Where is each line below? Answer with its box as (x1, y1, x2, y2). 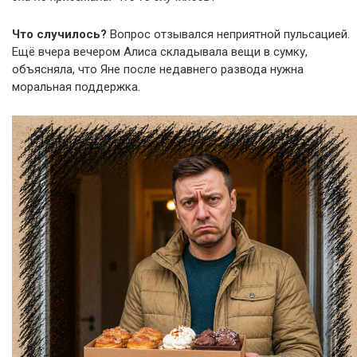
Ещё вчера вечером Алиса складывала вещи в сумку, (12, 45, 308, 59)
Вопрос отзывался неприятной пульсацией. (107, 27, 350, 41)
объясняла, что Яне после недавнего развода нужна (12, 62, 304, 76)
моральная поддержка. (12, 80, 140, 94)
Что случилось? (12, 27, 107, 41)
